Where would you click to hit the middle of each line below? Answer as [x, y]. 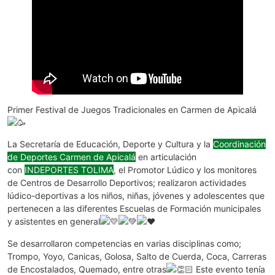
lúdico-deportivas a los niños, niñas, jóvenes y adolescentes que [136, 196]
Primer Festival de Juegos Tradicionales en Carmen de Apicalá [132, 109]
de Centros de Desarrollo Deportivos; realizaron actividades [127, 183]
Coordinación [239, 144]
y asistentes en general [54, 222]
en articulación [166, 157]
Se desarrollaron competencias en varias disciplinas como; [124, 243]
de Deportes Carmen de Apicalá [72, 157]
